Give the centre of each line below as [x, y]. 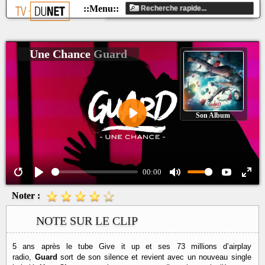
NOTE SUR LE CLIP [87, 221]
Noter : [26, 195]
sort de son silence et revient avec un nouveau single [154, 257]
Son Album [213, 115]
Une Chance [62, 54]
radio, [24, 257]
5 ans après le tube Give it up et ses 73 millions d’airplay [132, 247]
